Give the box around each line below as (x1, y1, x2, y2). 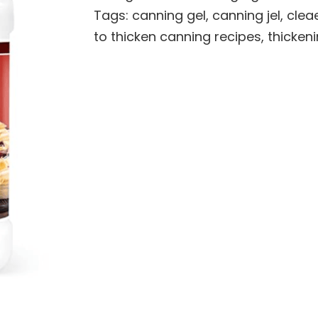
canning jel (212, 6, 280, 24)
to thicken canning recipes (93, 27, 261, 45)
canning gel (131, 6, 206, 24)
